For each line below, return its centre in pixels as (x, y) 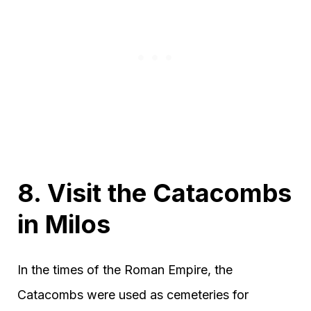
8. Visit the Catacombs (154, 193)
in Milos (64, 224)
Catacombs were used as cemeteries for (133, 294)
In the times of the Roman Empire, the (125, 269)
